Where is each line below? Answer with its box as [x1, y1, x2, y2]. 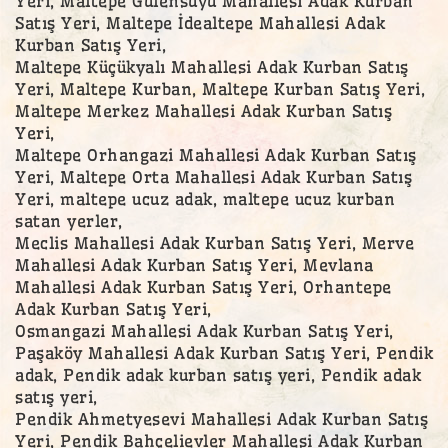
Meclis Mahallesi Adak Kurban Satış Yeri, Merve [15, 232, 414, 253]
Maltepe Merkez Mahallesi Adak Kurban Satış [15, 100, 392, 121]
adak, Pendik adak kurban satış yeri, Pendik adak [15, 364, 421, 385]
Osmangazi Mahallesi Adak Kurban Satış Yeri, [15, 320, 394, 341]
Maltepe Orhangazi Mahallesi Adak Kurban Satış [15, 144, 417, 165]
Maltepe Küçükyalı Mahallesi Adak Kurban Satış [15, 56, 409, 77]
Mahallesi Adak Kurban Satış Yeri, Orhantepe [15, 276, 392, 297]
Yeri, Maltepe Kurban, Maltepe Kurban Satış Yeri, [15, 78, 425, 99]
